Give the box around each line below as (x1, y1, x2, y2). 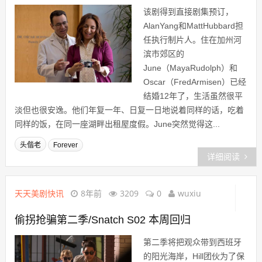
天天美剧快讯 (14, 188, 64, 199)
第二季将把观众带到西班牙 (143, 237, 242, 247)
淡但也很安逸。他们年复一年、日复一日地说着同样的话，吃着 (14, 105, 244, 115)
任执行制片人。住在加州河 (143, 35, 242, 44)
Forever (53, 141, 78, 149)
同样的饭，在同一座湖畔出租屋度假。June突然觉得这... (14, 119, 220, 129)
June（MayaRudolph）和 (143, 63, 237, 73)
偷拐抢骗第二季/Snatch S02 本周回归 (14, 214, 191, 226)
